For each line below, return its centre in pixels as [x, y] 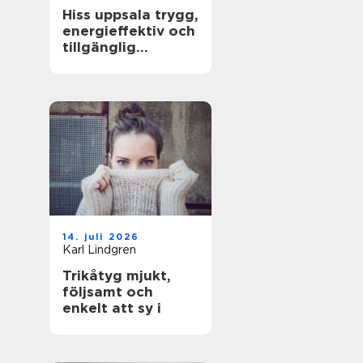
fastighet [96, 63]
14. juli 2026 [101, 237]
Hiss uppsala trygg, [109, 15]
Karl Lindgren [99, 250]
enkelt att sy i [112, 308]
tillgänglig [99, 47]
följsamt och [108, 292]
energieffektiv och [129, 31]
